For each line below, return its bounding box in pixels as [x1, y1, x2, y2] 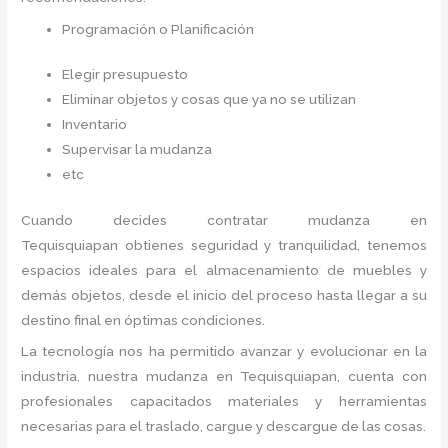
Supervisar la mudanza [62, 141, 216, 158]
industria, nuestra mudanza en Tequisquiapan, [21, 368, 341, 385]
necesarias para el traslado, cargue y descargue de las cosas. [21, 418, 427, 435]
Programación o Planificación [62, 20, 255, 37]
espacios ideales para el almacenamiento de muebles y [21, 261, 427, 278]
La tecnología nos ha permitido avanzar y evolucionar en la [21, 343, 427, 360]
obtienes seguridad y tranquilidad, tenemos [124, 236, 427, 253]
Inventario [62, 116, 128, 133]
